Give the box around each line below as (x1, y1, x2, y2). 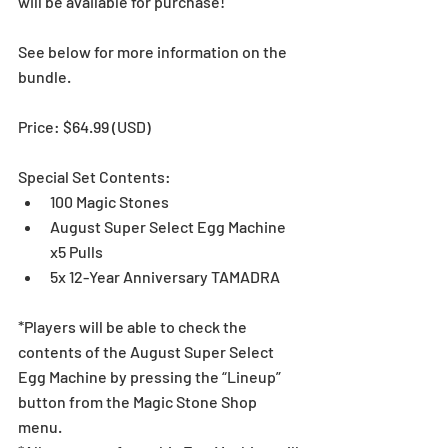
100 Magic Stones (50, 191, 169, 211)
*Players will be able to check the (18, 316, 250, 336)
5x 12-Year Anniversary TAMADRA (50, 266, 280, 286)
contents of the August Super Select (18, 341, 277, 361)
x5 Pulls (50, 241, 103, 261)
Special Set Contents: (18, 166, 171, 186)
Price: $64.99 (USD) (18, 116, 154, 136)
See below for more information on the (18, 41, 290, 61)
